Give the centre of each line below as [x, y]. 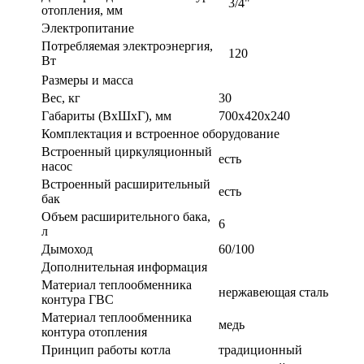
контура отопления [94, 331]
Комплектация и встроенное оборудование [160, 133]
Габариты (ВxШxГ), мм [106, 115]
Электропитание [88, 28]
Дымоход [67, 249]
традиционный [260, 349]
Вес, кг [61, 97]
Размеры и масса [87, 80]
